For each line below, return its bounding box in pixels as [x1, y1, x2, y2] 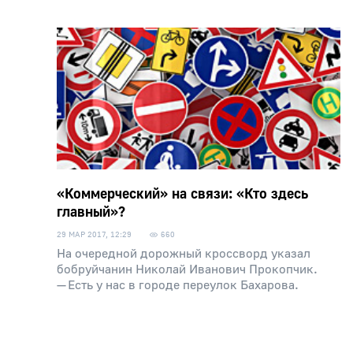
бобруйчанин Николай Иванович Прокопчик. [57, 262, 318, 277]
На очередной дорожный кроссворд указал [57, 246, 310, 262]
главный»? [57, 203, 125, 221]
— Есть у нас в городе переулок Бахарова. [57, 277, 299, 293]
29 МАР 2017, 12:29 [57, 229, 132, 240]
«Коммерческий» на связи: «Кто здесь [57, 185, 308, 203]
